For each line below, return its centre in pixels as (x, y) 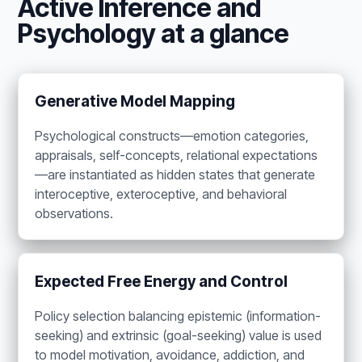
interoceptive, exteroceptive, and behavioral (161, 194)
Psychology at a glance (154, 33)
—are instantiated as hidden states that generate (175, 174)
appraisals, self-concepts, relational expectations (177, 155)
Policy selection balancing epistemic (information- (178, 316)
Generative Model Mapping (135, 101)
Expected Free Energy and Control (162, 281)
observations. (74, 213)
